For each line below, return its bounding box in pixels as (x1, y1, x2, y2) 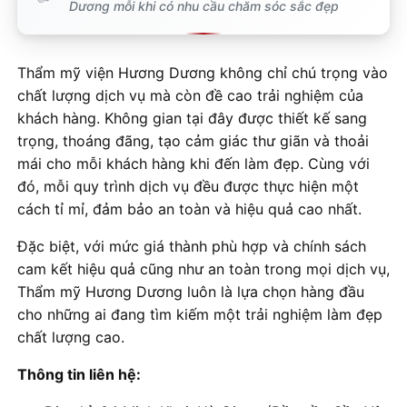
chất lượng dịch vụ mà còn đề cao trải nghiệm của (17, 86, 363, 105)
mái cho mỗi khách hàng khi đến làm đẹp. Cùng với (17, 154, 370, 174)
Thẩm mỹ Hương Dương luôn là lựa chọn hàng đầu (17, 283, 364, 302)
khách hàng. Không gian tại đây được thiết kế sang (17, 109, 367, 128)
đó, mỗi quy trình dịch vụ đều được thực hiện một (17, 177, 359, 196)
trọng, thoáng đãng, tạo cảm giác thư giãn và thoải (17, 132, 369, 151)
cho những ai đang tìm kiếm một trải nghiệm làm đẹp (17, 305, 382, 324)
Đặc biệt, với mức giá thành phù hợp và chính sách (17, 237, 366, 256)
